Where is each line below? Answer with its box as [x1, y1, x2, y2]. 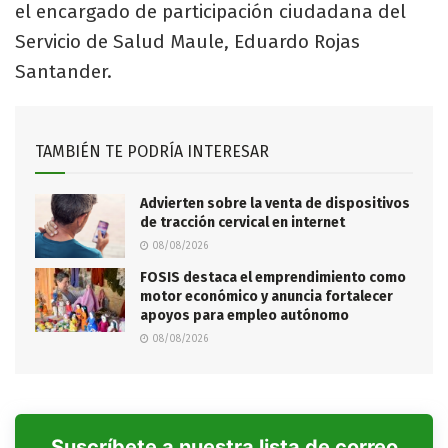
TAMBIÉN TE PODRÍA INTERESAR [35, 141, 269, 161]
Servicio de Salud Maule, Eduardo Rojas [15, 29, 360, 53]
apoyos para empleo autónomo [140, 307, 349, 325]
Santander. [15, 59, 112, 83]
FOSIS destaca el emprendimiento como [140, 269, 406, 287]
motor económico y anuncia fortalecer [140, 288, 393, 306]
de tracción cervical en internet [140, 213, 345, 231]
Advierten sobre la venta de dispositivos [140, 194, 410, 212]
